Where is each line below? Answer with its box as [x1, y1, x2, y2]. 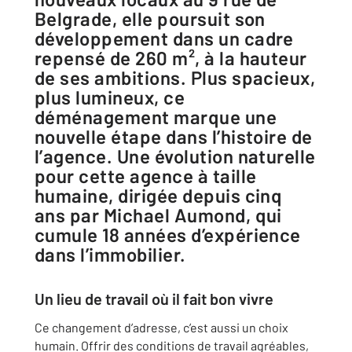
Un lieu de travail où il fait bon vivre [35, 289, 273, 308]
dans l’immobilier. [35, 243, 186, 266]
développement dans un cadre [35, 27, 294, 49]
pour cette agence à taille [35, 164, 257, 187]
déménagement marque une [35, 105, 277, 128]
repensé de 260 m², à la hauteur [35, 46, 307, 69]
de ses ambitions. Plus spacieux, [35, 66, 316, 89]
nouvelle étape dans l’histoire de [35, 125, 313, 148]
